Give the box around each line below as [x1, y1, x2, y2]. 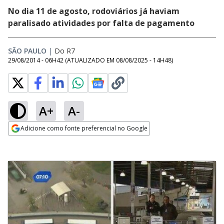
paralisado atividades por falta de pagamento [8, 17, 194, 28]
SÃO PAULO [8, 46, 46, 55]
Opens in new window [8, 136, 89, 147]
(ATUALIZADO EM [65, 56, 116, 64]
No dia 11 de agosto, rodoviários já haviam [8, 5, 179, 16]
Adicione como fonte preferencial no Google [20, 124, 147, 132]
